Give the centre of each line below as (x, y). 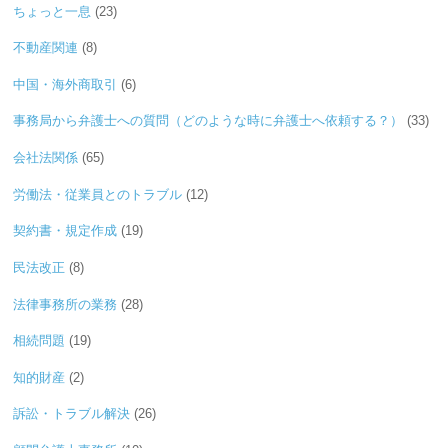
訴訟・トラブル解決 (72, 414)
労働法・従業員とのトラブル (98, 194)
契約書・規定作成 (65, 231)
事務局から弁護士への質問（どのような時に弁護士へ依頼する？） (208, 121)
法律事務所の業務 (65, 304)
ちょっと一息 (52, 11)
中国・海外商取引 (65, 84)
